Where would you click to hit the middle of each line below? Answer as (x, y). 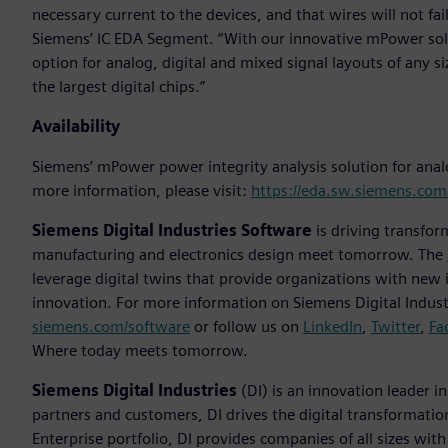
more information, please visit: (141, 191)
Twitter (395, 327)
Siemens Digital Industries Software (172, 231)
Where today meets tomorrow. (140, 351)
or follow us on (246, 327)
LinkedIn (332, 327)
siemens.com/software (111, 327)
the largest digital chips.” (118, 87)
